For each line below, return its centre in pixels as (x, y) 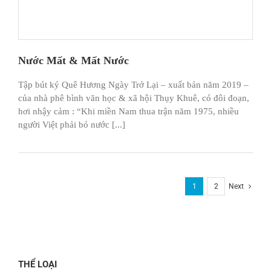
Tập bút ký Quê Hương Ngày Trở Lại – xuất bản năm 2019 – (133, 85)
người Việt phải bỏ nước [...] (72, 125)
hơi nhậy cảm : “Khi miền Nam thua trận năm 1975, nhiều (129, 112)
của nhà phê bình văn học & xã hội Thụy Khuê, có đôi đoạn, (134, 98)
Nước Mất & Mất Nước (73, 61)
